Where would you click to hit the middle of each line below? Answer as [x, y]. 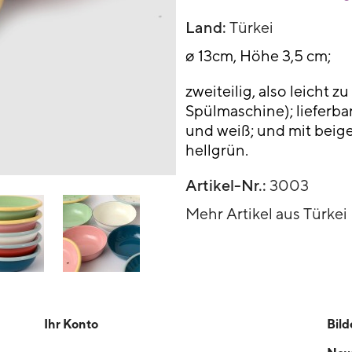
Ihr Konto [71, 323]
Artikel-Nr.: [226, 185]
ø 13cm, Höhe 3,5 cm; [258, 55]
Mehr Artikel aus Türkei [266, 213]
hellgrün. [217, 149]
